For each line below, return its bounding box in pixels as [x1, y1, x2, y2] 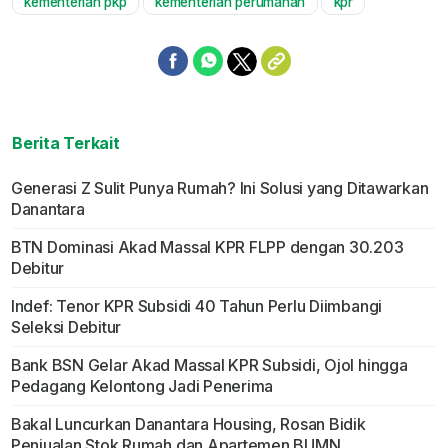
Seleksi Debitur [10, 317, 122, 338]
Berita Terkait [12, 133, 120, 154]
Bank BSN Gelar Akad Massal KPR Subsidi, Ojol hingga [10, 355, 408, 376]
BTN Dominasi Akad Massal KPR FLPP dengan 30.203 [10, 237, 404, 258]
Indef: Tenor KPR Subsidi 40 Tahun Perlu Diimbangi [10, 296, 383, 317]
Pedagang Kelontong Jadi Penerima [10, 376, 274, 397]
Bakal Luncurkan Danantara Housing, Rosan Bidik [10, 414, 366, 435]
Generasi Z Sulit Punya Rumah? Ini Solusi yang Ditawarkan [10, 178, 429, 199]
